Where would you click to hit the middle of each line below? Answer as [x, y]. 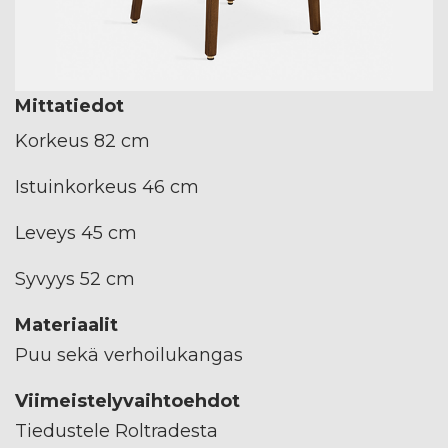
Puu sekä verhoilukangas [129, 354]
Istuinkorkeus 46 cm [107, 186]
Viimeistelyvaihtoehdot [127, 400]
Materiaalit [66, 324]
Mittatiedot [69, 105]
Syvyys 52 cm [75, 278]
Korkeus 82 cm [82, 140]
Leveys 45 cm [76, 232]
